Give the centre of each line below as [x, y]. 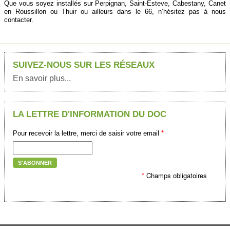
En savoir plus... [42, 79]
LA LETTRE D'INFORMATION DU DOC [90, 114]
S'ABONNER [35, 163]
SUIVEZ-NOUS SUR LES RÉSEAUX [84, 65]
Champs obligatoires [176, 176]
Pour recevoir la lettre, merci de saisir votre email [87, 133]
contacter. [19, 20]
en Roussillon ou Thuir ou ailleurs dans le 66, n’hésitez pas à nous [115, 11]
